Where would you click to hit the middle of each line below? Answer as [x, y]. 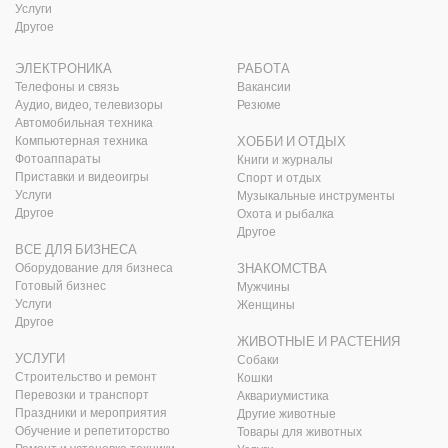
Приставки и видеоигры [82, 176]
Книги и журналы [284, 159]
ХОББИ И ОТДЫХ [291, 141]
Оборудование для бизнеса [94, 267]
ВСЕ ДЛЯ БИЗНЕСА [76, 249]
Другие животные [286, 413]
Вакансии [263, 86]
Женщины [265, 304]
